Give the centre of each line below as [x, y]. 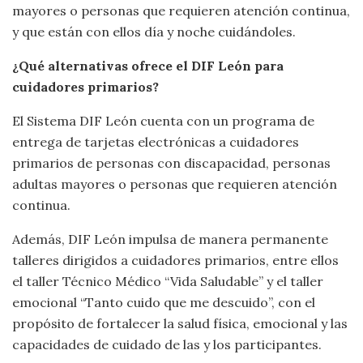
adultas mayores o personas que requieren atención [175, 184]
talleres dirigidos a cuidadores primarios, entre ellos [175, 261]
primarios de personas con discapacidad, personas [171, 163]
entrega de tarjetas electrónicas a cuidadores [156, 142]
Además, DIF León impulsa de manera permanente [170, 239]
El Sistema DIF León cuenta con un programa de [163, 121]
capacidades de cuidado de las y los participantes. [167, 345]
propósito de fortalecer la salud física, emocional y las [180, 324]
